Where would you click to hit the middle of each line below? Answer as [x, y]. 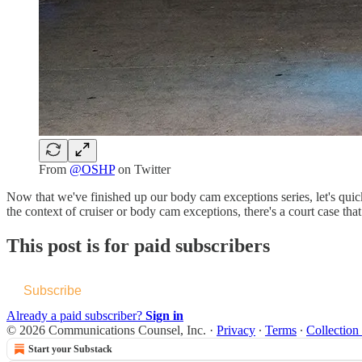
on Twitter [143, 170]
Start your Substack [70, 349]
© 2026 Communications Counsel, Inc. [106, 330]
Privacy [236, 330]
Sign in [164, 316]
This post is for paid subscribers [138, 246]
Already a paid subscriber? [76, 316]
